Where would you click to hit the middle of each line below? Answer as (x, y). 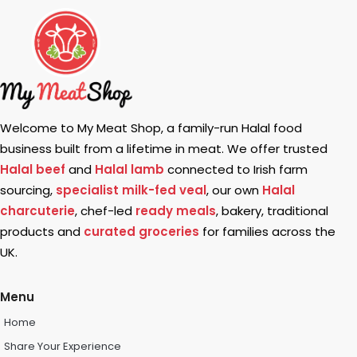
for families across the (267, 231)
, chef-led (105, 210)
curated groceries (141, 231)
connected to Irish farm (236, 169)
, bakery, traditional (272, 210)
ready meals (176, 210)
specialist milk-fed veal (131, 190)
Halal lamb (129, 169)
